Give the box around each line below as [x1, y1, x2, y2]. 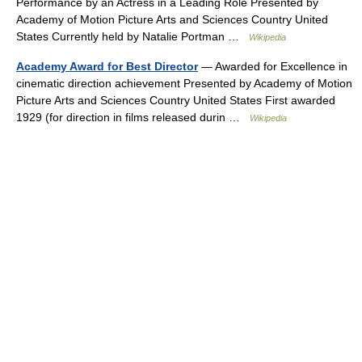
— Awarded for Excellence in [198, 60, 347, 73]
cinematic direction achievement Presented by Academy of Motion [16, 77, 352, 90]
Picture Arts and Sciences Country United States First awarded [16, 94, 335, 107]
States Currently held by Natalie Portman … [16, 30, 249, 43]
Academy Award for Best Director [16, 60, 198, 73]
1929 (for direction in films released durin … [16, 111, 250, 124]
